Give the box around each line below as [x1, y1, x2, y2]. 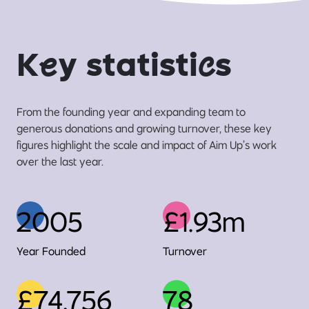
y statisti [58, 54, 198, 82]
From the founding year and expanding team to [17, 105, 246, 119]
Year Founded [17, 244, 86, 259]
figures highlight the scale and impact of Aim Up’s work [17, 138, 277, 152]
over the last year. [17, 154, 103, 169]
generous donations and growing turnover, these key [17, 121, 272, 136]
